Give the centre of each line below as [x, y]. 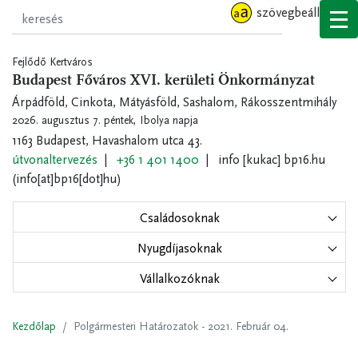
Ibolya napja [169, 120]
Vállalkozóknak [179, 278]
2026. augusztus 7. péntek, [76, 120]
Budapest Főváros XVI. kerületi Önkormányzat [163, 81]
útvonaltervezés [55, 159]
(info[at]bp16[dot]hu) [67, 178]
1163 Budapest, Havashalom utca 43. [107, 140]
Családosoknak [179, 217]
